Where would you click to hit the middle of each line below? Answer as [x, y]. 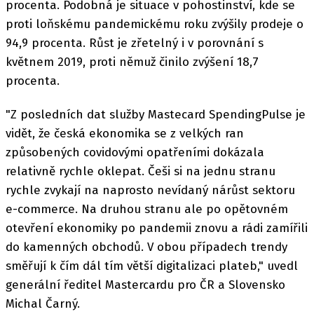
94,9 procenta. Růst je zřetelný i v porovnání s [135, 43]
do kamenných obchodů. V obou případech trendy [146, 247]
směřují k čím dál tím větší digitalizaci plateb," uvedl [152, 266]
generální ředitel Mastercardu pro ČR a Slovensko [145, 285]
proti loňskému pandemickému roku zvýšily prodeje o [155, 24]
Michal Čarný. [43, 304]
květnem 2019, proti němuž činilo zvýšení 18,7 [132, 62]
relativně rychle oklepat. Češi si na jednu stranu [141, 171]
